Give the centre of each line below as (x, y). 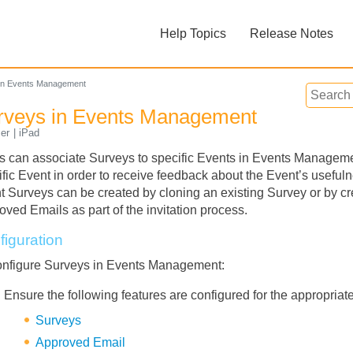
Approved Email (81, 343)
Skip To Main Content (176, 19)
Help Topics (193, 33)
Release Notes (292, 33)
